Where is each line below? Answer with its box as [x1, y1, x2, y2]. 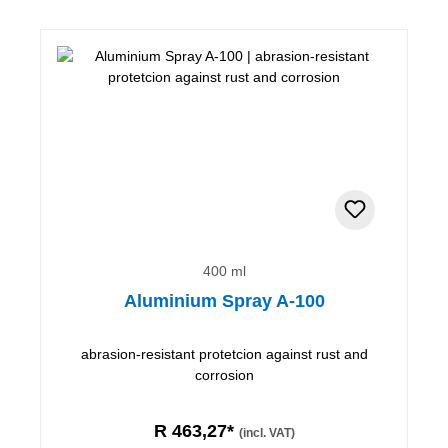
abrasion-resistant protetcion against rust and [80, 345, 368, 362]
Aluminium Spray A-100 [123, 290, 325, 311]
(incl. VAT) [238, 425, 295, 440]
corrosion [194, 366, 254, 383]
